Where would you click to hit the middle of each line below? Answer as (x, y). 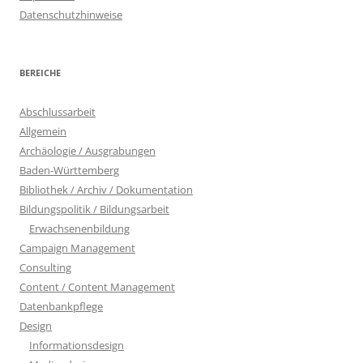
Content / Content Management (97, 286)
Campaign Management (77, 248)
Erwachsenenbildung (79, 228)
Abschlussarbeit (58, 111)
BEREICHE (40, 72)
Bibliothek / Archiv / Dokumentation (106, 189)
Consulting (45, 267)
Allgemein (43, 131)
